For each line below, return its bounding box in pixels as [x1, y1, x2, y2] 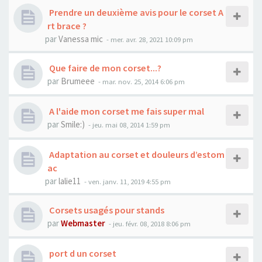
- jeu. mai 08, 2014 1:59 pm [87, 120, 170, 129]
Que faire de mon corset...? [47, 62, 161, 74]
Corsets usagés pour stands [47, 204, 164, 216]
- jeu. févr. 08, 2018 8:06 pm [107, 219, 191, 228]
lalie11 [58, 175, 81, 187]
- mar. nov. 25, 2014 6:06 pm [96, 77, 185, 86]
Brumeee [61, 75, 95, 87]
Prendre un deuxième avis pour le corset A [47, 6, 223, 18]
